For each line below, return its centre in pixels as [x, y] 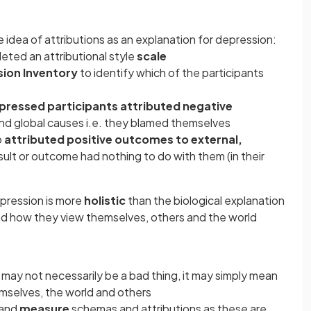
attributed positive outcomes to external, [123, 139]
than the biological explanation [205, 200]
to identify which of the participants [171, 73]
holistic [105, 200]
